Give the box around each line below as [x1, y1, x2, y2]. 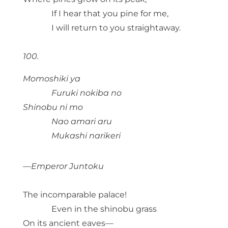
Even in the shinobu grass [51, 204, 157, 214]
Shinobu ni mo [22, 102, 83, 112]
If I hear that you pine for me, [51, 9, 168, 19]
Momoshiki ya [22, 74, 80, 84]
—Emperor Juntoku [22, 161, 104, 172]
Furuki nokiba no [51, 88, 122, 98]
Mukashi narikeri [51, 131, 121, 141]
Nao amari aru [51, 117, 112, 127]
